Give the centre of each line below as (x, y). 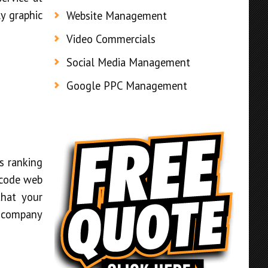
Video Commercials (111, 39)
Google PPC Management (127, 86)
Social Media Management (128, 63)
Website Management (117, 16)
